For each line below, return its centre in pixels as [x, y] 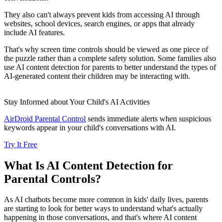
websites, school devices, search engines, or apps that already [99, 23]
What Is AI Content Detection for [88, 165]
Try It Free [21, 144]
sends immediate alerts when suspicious [148, 118]
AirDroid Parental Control [45, 118]
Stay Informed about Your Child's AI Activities [77, 102]
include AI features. [34, 32]
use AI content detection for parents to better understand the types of [110, 67]
